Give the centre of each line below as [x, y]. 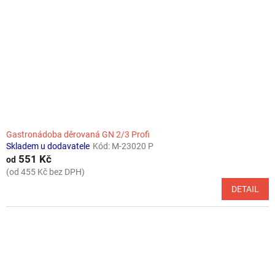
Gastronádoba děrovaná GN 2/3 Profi [78, 134]
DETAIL [245, 189]
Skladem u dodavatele [48, 146]
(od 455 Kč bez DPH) [45, 172]
